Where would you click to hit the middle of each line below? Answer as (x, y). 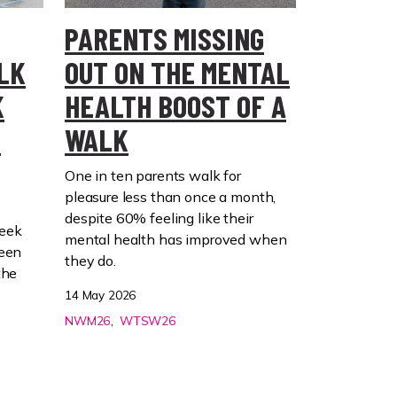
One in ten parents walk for (153, 175)
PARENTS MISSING (164, 38)
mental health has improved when (176, 239)
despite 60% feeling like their (159, 218)
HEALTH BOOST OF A (175, 105)
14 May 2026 (101, 294)
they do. (96, 260)
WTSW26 (147, 320)
